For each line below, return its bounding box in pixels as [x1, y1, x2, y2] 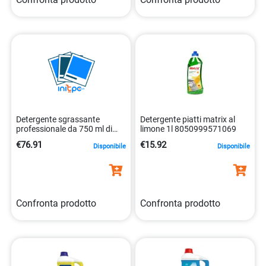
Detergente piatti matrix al [140, 115, 235, 124]
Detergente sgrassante [16, 115, 100, 124]
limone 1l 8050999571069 [140, 124, 236, 134]
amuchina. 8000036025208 [16, 134, 119, 143]
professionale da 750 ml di [16, 124, 112, 134]
